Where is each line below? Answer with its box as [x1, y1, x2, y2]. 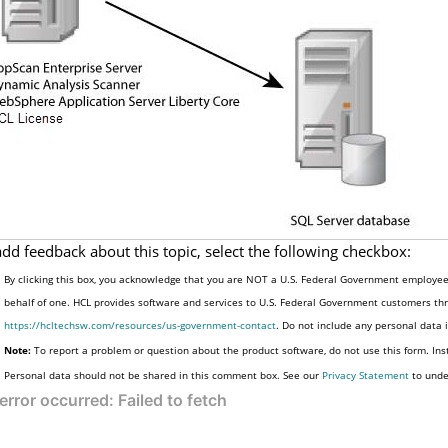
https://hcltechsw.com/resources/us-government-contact [4, 318, 277, 333]
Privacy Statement [322, 368, 410, 383]
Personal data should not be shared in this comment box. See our [4, 368, 323, 383]
